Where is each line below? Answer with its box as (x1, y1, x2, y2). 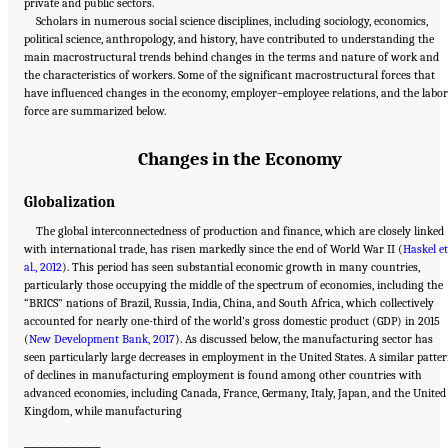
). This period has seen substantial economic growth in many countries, (62, 260, 420, 275)
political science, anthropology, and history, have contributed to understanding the (24, 31, 434, 46)
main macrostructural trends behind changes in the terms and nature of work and (24, 49, 439, 64)
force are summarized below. (24, 103, 166, 118)
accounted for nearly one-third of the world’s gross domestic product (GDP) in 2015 (24, 314, 440, 329)
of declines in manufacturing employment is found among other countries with (24, 368, 422, 383)
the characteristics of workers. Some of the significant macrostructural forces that (24, 67, 435, 82)
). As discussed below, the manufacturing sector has (175, 332, 433, 347)
